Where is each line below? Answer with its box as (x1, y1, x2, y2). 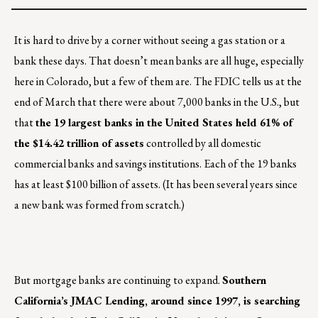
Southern (222, 273, 266, 288)
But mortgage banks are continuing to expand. (14, 273, 222, 288)
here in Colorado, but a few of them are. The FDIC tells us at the (14, 74, 302, 89)
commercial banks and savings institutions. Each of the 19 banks (14, 156, 297, 172)
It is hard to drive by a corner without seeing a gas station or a (14, 33, 285, 48)
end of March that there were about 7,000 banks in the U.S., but (14, 94, 300, 110)
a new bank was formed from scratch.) (14, 197, 185, 213)
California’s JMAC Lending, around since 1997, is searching (14, 293, 300, 309)
